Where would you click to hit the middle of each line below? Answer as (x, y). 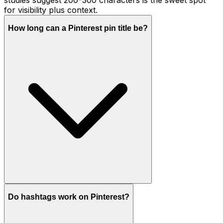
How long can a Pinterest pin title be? (78, 28)
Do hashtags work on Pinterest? (69, 197)
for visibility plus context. (51, 10)
